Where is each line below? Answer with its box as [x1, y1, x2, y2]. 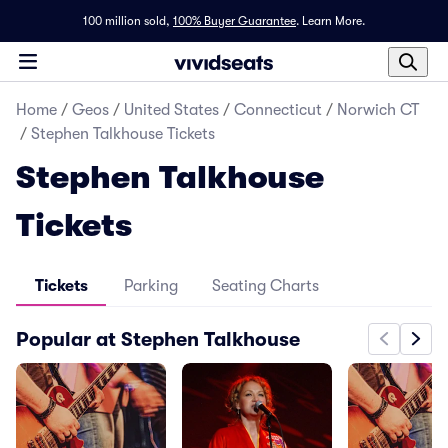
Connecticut [234, 101, 322, 119]
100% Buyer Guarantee [173, 14, 296, 28]
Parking [124, 277, 178, 295]
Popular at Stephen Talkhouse [16, 327, 300, 351]
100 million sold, [83, 14, 170, 28]
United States [124, 101, 219, 119]
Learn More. [302, 14, 365, 28]
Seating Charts [212, 277, 319, 295]
